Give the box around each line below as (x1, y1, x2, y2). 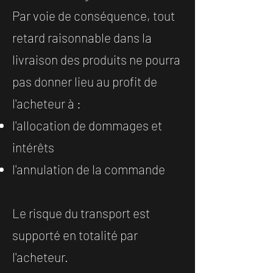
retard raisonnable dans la (12, 30, 152, 46)
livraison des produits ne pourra (12, 52, 180, 68)
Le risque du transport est (12, 205, 150, 221)
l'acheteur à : (12, 96, 81, 112)
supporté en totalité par (12, 227, 138, 243)
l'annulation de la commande (12, 161, 165, 177)
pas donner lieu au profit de (12, 74, 157, 90)
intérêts (12, 140, 54, 155)
